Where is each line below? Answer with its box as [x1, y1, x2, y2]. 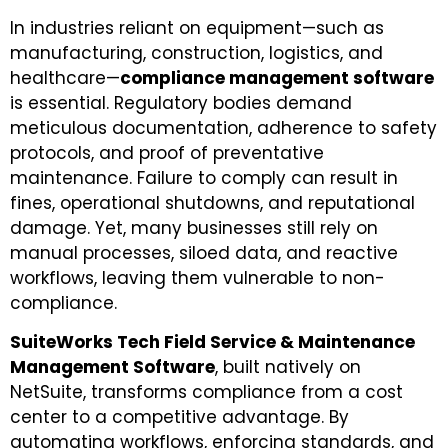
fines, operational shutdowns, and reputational [10, 191, 415, 215]
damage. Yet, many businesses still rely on [10, 216, 378, 240]
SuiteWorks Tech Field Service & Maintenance [10, 330, 415, 355]
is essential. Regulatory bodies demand [10, 91, 352, 115]
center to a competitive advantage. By [10, 405, 349, 430]
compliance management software [120, 66, 434, 90]
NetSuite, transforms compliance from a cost [10, 380, 403, 405]
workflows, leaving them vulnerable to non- [10, 266, 385, 290]
